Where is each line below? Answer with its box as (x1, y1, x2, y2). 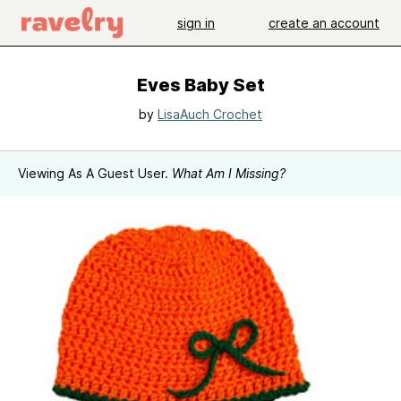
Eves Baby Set (136, 74, 265, 96)
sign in (177, 14, 215, 30)
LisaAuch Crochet (158, 107, 262, 122)
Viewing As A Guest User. (18, 166, 172, 181)
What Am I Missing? (172, 166, 286, 181)
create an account (269, 14, 380, 30)
